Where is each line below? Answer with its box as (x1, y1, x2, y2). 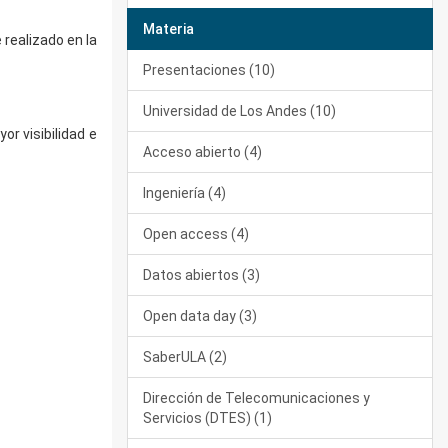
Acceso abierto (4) (143, 144, 262, 160)
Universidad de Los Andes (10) (143, 103, 336, 119)
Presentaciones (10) (143, 62, 275, 78)
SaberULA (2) (143, 349, 227, 365)
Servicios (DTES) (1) (143, 410, 272, 426)
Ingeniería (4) (143, 185, 226, 201)
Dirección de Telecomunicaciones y (143, 390, 370, 406)
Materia (143, 21, 194, 37)
